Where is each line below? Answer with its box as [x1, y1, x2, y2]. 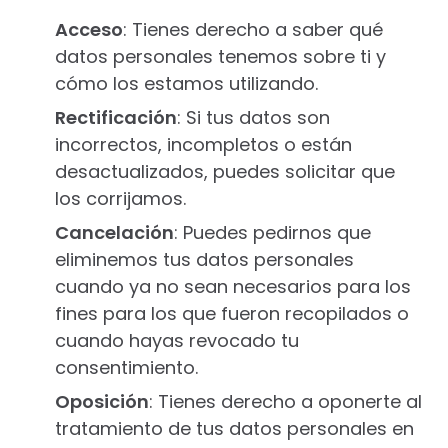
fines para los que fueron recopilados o [55, 301, 409, 326]
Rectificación [55, 105, 177, 130]
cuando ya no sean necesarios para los [55, 274, 411, 299]
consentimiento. [55, 355, 198, 380]
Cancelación [55, 220, 174, 245]
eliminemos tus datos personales [55, 247, 354, 272]
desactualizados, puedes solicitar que [55, 159, 395, 184]
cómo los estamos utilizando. [55, 71, 318, 96]
